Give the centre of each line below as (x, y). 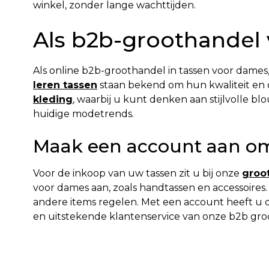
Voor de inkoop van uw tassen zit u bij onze (138, 173)
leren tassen (65, 85)
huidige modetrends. (83, 114)
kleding (53, 99)
